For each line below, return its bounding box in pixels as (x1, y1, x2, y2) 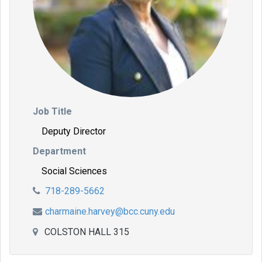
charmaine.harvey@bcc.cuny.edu (44, 206, 175, 217)
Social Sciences (42, 166, 107, 177)
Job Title (33, 106, 72, 117)
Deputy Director (42, 126, 106, 137)
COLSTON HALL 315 (42, 226, 129, 237)
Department (33, 146, 86, 157)
